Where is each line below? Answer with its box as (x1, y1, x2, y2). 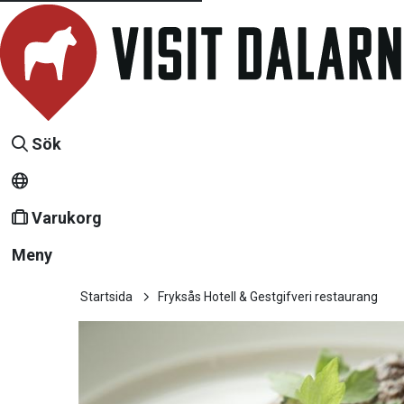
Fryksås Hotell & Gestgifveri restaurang (158, 289, 378, 304)
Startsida (80, 289, 133, 304)
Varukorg (32, 208, 102, 227)
